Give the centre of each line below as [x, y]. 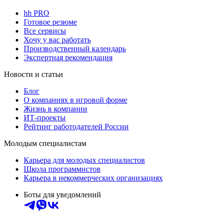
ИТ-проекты [45, 118]
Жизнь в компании [55, 109]
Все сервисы [45, 31]
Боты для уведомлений [62, 195]
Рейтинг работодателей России [76, 127]
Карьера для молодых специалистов [84, 160]
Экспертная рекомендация [68, 58]
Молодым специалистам [45, 144]
